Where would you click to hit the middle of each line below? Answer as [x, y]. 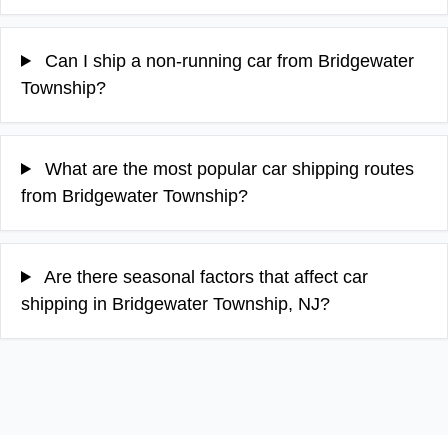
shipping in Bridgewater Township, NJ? [175, 303]
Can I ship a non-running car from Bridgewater [227, 60]
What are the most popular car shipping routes [227, 168]
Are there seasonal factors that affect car [204, 276]
